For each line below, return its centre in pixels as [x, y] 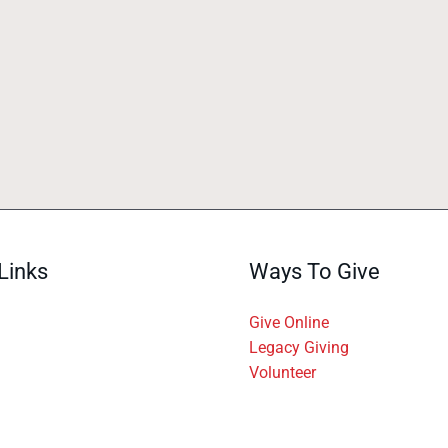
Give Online [289, 322]
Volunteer [282, 372]
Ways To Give [314, 271]
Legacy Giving [299, 347]
